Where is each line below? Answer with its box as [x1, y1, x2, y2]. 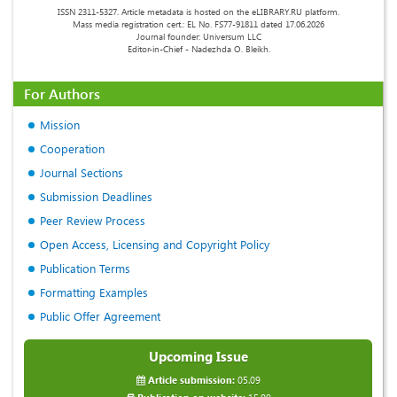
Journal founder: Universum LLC [136, 30, 261, 43]
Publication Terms [40, 261, 130, 276]
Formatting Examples [40, 284, 148, 300]
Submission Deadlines [40, 189, 152, 205]
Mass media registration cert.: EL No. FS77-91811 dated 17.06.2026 [73, 18, 324, 31]
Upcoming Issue [148, 347, 248, 366]
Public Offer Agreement [40, 308, 160, 324]
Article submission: [147, 373, 235, 387]
